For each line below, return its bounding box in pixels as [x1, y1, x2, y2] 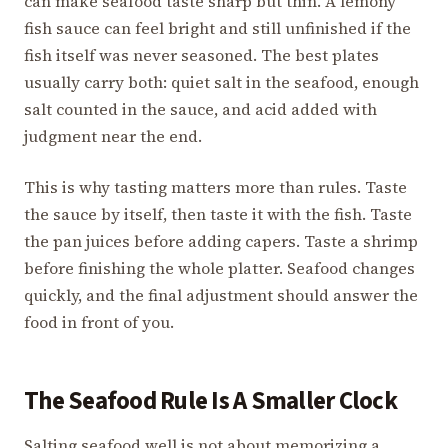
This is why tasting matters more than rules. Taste [24, 176, 407, 199]
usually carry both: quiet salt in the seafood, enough [24, 71, 419, 94]
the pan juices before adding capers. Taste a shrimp [24, 230, 418, 253]
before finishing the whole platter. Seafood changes [24, 257, 415, 280]
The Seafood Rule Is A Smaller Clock [24, 384, 397, 420]
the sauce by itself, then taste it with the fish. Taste [24, 203, 412, 226]
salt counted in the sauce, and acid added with [24, 98, 377, 121]
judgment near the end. [24, 125, 202, 148]
